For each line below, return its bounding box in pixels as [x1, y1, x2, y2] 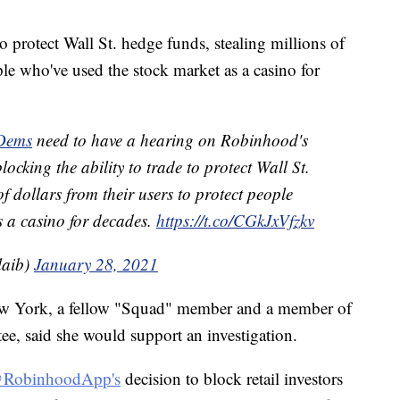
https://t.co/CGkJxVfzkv [156, 209, 314, 232]
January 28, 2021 [34, 253, 158, 276]
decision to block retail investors [121, 367, 343, 390]
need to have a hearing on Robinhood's [32, 129, 308, 152]
